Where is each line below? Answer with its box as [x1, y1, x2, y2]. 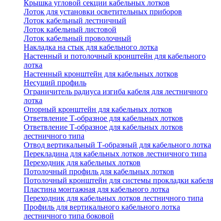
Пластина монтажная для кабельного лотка [24, 185, 169, 194]
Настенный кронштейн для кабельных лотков [24, 70, 178, 78]
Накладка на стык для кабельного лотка [24, 43, 158, 52]
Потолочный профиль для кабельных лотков [24, 167, 174, 176]
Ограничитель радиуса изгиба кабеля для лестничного [24, 87, 208, 96]
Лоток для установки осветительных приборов [24, 7, 182, 16]
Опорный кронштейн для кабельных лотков [24, 105, 172, 114]
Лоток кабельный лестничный [24, 16, 126, 25]
